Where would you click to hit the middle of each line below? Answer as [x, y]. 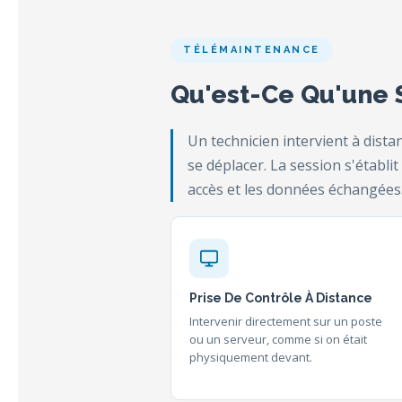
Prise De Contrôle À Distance [281, 298]
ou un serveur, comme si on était [278, 339]
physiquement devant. [251, 357]
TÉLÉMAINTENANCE [252, 50]
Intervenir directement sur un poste [286, 321]
